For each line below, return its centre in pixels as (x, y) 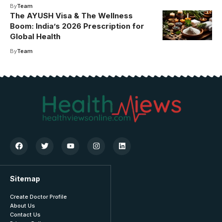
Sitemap (25, 178)
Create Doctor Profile (38, 196)
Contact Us (25, 214)
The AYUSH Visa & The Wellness (71, 15)
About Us (23, 205)
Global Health (35, 36)
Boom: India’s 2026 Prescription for (77, 26)
